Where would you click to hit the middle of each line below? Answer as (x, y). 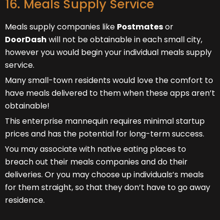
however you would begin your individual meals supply (108, 52)
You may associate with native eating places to (96, 149)
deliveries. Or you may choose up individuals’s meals (104, 174)
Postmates (140, 27)
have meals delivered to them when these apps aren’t (110, 93)
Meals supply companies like (61, 27)
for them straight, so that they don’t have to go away (108, 187)
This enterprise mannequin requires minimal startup (105, 121)
